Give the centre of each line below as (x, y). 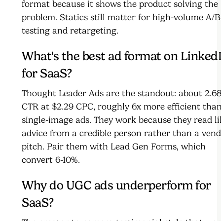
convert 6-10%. (51, 160)
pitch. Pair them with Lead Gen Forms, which (114, 147)
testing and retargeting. (70, 31)
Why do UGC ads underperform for (116, 185)
